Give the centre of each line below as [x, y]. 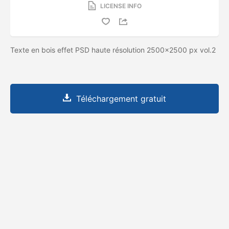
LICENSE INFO [121, 6]
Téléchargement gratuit [121, 98]
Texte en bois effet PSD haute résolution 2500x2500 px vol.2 [113, 50]
